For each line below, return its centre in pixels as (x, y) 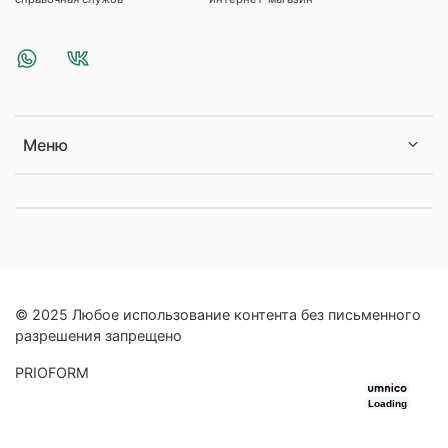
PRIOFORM (52, 373)
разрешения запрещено (98, 336)
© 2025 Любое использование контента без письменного (218, 315)
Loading (387, 403)
